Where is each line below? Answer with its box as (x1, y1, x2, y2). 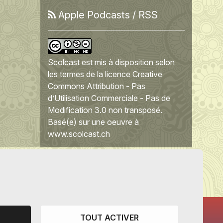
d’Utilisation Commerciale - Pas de (48, 93, 170, 103)
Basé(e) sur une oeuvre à (48, 116, 139, 127)
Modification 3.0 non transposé (48, 105, 160, 115)
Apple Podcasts (58, 8, 130, 21)
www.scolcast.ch (48, 128, 110, 139)
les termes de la (48, 69, 105, 79)
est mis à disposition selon (80, 57, 175, 67)
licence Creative (105, 69, 162, 79)
